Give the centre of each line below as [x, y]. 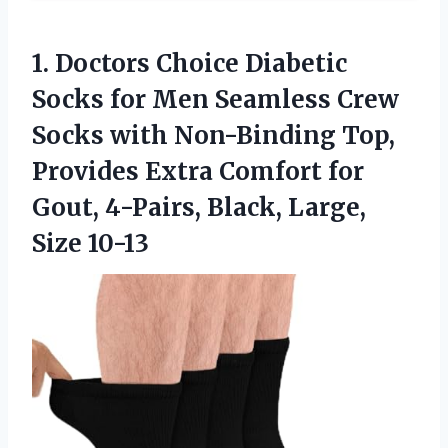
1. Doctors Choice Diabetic [189, 63]
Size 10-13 [90, 243]
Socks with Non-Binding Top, [213, 135]
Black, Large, [286, 207]
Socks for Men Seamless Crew [215, 99]
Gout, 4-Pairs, [119, 207]
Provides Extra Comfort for [198, 171]
